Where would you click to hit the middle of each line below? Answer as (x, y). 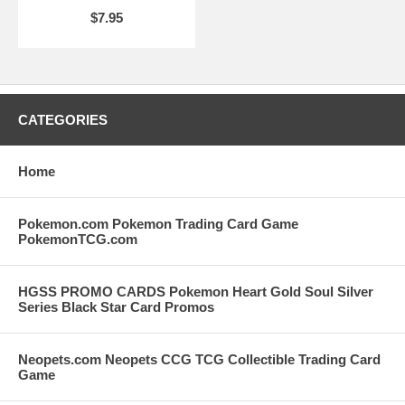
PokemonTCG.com (78, 239)
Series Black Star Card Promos (116, 307)
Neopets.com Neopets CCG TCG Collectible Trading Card (199, 359)
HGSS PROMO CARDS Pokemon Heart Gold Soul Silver (196, 292)
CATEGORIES (63, 120)
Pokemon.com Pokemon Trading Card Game (158, 224)
